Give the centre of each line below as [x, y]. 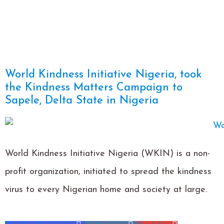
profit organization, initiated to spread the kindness [108, 171]
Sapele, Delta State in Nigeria [82, 101]
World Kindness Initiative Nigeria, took [103, 75]
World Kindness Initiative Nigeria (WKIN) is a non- [107, 153]
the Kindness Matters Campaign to [94, 88]
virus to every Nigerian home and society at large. [106, 189]
